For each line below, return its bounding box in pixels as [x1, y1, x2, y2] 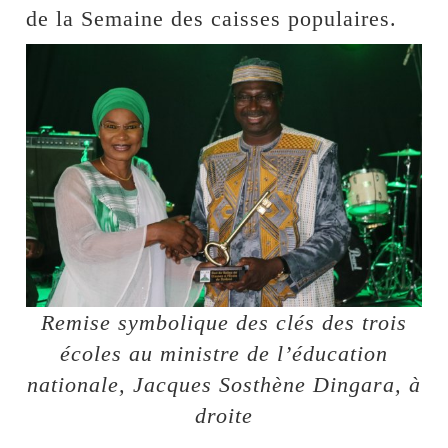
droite [195, 403, 253, 429]
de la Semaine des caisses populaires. [26, 5, 398, 31]
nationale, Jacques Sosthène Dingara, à [27, 372, 421, 398]
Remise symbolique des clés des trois [41, 310, 407, 336]
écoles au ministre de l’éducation [60, 341, 388, 367]
